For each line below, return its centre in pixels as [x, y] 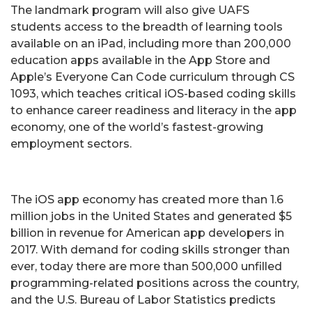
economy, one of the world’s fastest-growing [137, 127]
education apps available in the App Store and [140, 60]
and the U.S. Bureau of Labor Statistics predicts [143, 299]
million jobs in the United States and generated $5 [151, 216]
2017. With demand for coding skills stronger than [150, 249]
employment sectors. [71, 143]
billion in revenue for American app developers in [147, 233]
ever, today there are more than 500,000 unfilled [146, 266]
